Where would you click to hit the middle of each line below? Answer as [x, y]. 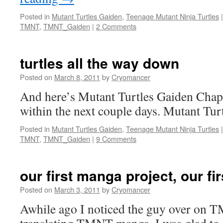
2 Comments [116, 26]
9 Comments [116, 139]
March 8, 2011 [77, 77]
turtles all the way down [100, 63]
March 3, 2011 [77, 189]
